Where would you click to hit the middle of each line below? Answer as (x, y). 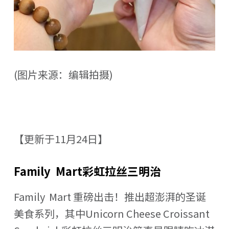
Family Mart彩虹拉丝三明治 (87, 170)
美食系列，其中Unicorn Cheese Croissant (111, 213)
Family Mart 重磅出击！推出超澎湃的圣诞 (110, 196)
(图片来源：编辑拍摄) (63, 74)
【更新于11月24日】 (61, 139)
